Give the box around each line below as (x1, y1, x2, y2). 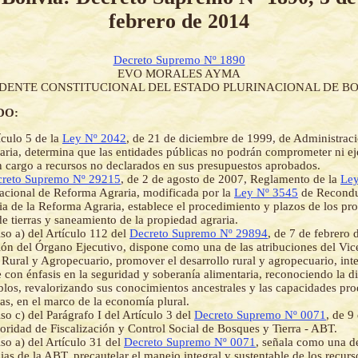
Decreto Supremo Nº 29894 (129, 227, 268, 241)
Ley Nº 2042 (62, 132, 126, 145)
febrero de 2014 (109, 9, 249, 33)
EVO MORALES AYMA (117, 67, 241, 81)
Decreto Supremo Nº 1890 (113, 54, 245, 67)
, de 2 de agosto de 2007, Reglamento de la (121, 173, 340, 186)
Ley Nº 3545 (234, 186, 298, 200)
